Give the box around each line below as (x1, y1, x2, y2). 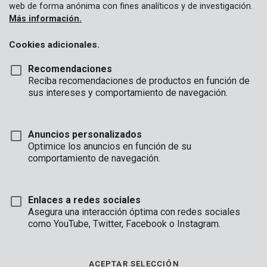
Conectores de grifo (16, 7, 95, 18)
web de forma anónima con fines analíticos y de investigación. (9, 1, 253, 11)
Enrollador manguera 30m (7, 223, 114, 233)
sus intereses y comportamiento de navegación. (28, 87, 228, 98)
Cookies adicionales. (9, 39, 100, 50)
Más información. (9, 14, 82, 24)
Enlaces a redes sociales (28, 194, 141, 206)
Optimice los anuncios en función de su (28, 141, 191, 152)
